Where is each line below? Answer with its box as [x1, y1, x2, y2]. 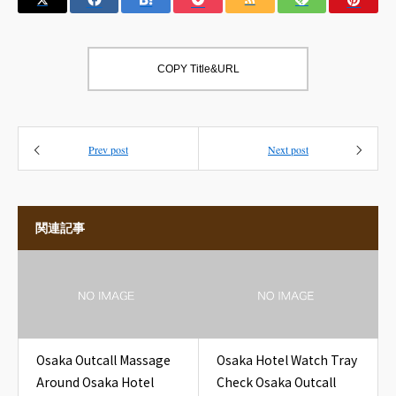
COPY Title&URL [156, 63, 240, 75]
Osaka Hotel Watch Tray [216, 351, 357, 369]
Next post [268, 142, 308, 156]
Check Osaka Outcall [216, 373, 336, 391]
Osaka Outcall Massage [36, 351, 171, 369]
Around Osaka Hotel [36, 373, 154, 391]
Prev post [88, 142, 128, 156]
